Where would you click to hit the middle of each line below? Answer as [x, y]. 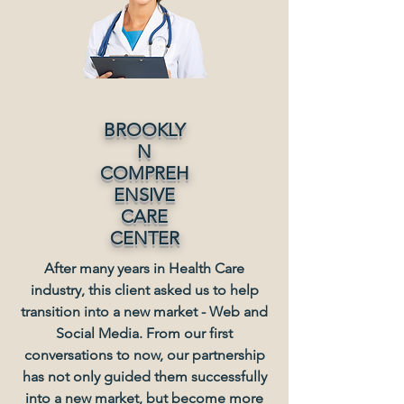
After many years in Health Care [144, 268]
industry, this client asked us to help [144, 290]
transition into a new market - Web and [144, 312]
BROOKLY [144, 130]
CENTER [144, 238]
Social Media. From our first [144, 333]
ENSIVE [144, 195]
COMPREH [144, 173]
